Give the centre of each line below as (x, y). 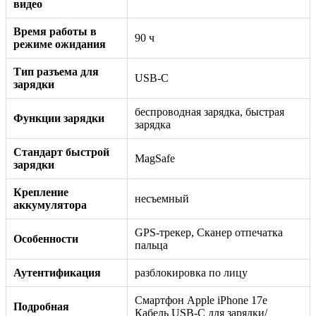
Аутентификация (57, 272)
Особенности (46, 238)
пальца (151, 245)
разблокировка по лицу (191, 272)
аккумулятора (50, 205)
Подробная (41, 306)
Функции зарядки (59, 118)
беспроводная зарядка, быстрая (209, 111)
